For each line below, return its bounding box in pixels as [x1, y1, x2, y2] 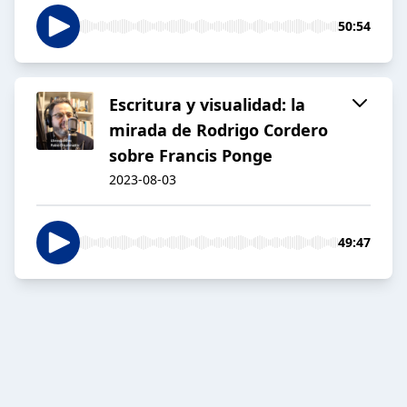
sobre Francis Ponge [109, 144, 273, 167]
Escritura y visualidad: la [109, 94, 305, 116]
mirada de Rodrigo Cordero [109, 119, 328, 142]
